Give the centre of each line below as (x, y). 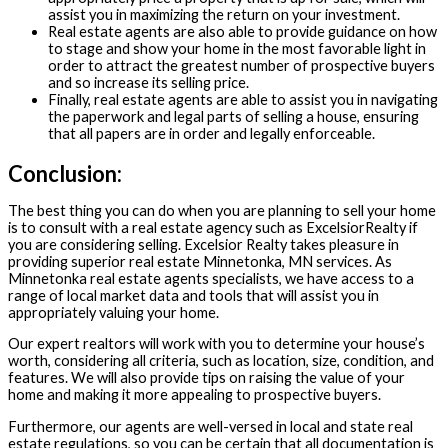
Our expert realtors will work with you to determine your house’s (216, 344)
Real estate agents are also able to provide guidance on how (242, 31)
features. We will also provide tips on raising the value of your (206, 378)
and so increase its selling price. (148, 82)
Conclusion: (65, 174)
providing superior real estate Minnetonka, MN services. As (200, 261)
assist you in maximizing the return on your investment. (224, 14)
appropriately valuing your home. (113, 312)
